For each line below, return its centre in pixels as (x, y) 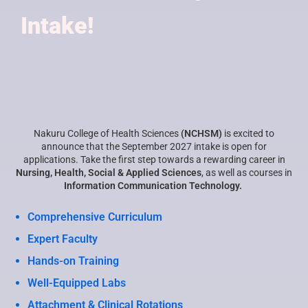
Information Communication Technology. (154, 185)
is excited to (248, 133)
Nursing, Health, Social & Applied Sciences (109, 172)
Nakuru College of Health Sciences (107, 133)
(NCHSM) (201, 133)
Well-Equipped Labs (77, 283)
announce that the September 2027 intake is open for (154, 146)
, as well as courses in (247, 172)
